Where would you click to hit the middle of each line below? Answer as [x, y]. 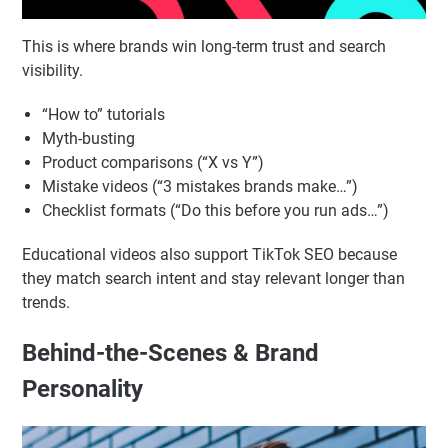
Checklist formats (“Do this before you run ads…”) [215, 321]
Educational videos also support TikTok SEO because [209, 365]
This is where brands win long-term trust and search [204, 157]
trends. [46, 413]
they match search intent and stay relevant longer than [213, 389]
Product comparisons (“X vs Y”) [153, 273]
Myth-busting [88, 249]
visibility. [52, 181]
